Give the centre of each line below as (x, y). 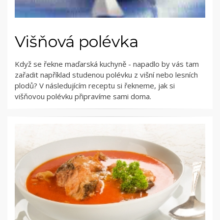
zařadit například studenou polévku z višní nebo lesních (106, 75)
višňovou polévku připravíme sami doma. (83, 96)
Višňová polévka (77, 42)
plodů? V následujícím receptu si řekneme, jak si (95, 86)
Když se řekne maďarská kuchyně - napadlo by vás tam (107, 64)
